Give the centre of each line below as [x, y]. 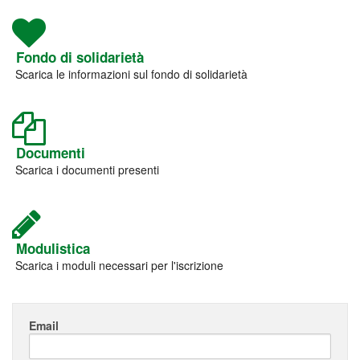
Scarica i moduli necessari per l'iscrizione [118, 265]
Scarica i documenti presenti [86, 170]
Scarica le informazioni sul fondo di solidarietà [130, 74]
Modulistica [51, 248]
